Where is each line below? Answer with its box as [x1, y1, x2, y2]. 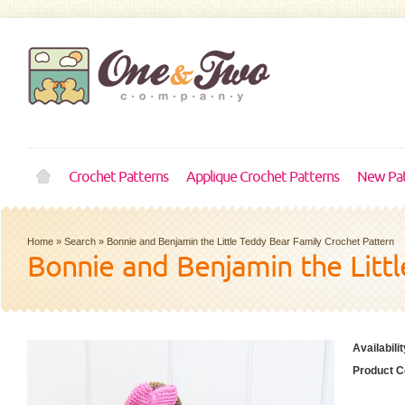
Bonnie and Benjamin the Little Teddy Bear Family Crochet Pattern [107, 236, 394, 247]
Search [64, 236, 96, 247]
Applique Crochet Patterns [186, 168, 339, 186]
